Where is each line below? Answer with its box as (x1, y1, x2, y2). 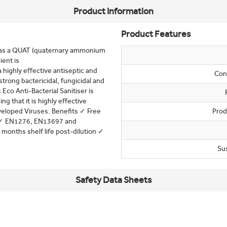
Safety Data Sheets (75, 174, 152, 185)
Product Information (73, 6, 154, 17)
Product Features (121, 28, 191, 40)
